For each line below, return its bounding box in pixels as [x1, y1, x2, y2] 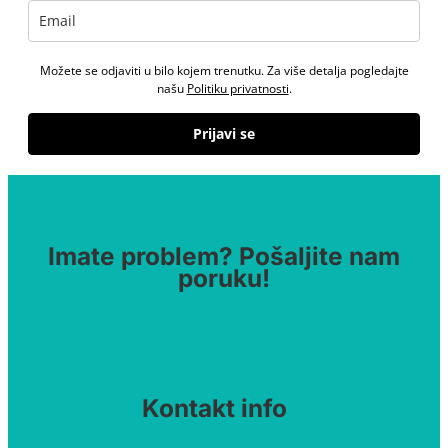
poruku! [178, 263, 270, 294]
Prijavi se [193, 123, 255, 143]
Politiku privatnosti [186, 79, 289, 97]
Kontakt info [141, 393, 287, 424]
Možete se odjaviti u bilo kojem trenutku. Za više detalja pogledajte [39, 61, 409, 79]
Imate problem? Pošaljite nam [48, 241, 400, 272]
